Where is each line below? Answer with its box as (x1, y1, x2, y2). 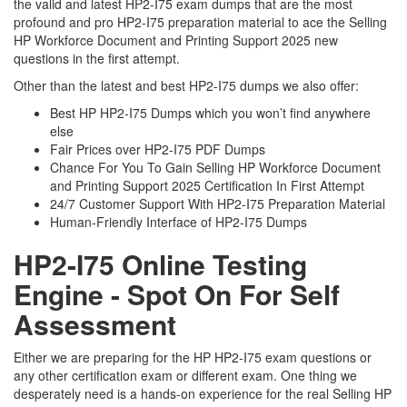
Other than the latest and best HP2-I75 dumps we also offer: (14, 76, 359, 94)
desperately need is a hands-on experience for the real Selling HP (14, 384, 392, 402)
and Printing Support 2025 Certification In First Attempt (50, 176, 364, 194)
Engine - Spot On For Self (14, 274, 340, 313)
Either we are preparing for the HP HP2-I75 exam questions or (14, 348, 372, 366)
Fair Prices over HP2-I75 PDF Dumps (50, 140, 265, 158)
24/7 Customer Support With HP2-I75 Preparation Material (50, 194, 385, 213)
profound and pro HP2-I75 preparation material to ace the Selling (14, 13, 387, 31)
